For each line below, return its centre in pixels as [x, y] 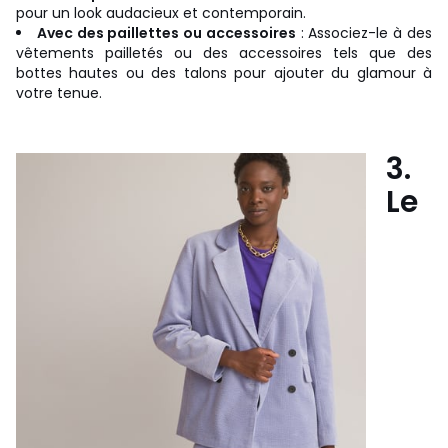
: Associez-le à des [364, 32]
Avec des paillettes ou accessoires [166, 32]
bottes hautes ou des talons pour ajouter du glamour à [224, 72]
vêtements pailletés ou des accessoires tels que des [224, 52]
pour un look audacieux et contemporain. [161, 12]
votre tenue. [59, 92]
